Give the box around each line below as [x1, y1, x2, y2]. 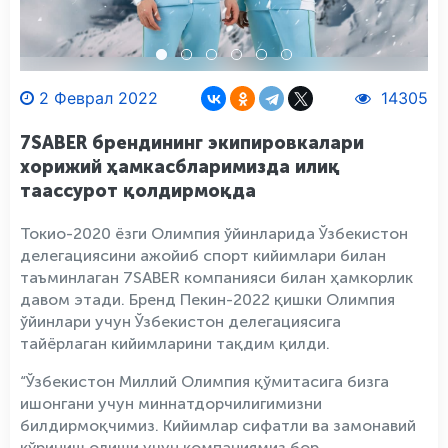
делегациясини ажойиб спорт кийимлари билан [20, 246, 386, 265]
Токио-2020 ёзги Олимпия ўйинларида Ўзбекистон [20, 224, 408, 243]
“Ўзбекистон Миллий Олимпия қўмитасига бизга [20, 372, 389, 391]
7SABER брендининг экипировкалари [20, 132, 364, 154]
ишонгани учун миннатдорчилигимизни [20, 394, 322, 413]
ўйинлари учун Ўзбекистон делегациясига [20, 312, 341, 331]
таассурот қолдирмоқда [20, 180, 256, 202]
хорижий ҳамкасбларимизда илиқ [20, 156, 340, 178]
